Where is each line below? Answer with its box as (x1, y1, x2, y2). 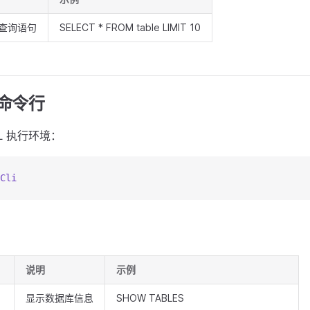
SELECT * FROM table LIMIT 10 (60, 21, 201, 33)
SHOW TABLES (116, 292, 184, 304)
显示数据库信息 (26, 292, 93, 304)
